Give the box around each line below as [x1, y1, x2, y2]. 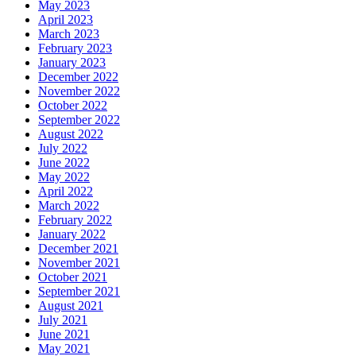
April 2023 [38, 13, 93, 27]
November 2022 [38, 84, 120, 99]
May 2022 [38, 170, 90, 184]
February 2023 [38, 41, 112, 56]
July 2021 [38, 313, 87, 327]
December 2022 [38, 70, 118, 84]
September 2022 [38, 113, 120, 127]
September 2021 [38, 284, 120, 299]
